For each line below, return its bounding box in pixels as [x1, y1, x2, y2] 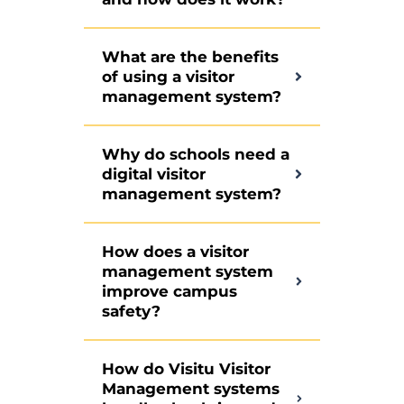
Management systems [101, 380, 280, 399]
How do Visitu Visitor [101, 360, 271, 379]
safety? [101, 302, 161, 321]
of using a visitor [101, 68, 234, 87]
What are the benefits [101, 48, 279, 67]
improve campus [101, 282, 237, 301]
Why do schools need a [101, 145, 289, 164]
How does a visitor [101, 243, 249, 262]
